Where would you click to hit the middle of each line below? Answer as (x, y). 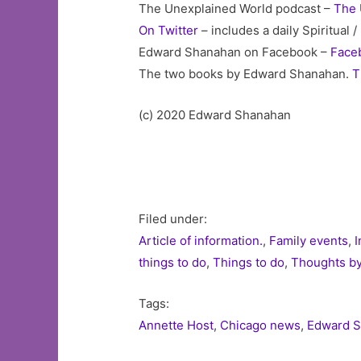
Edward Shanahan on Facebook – (235, 52)
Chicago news (261, 325)
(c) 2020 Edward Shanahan (215, 115)
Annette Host (176, 325)
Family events (309, 241)
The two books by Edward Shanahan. (246, 74)
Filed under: (173, 219)
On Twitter (169, 30)
